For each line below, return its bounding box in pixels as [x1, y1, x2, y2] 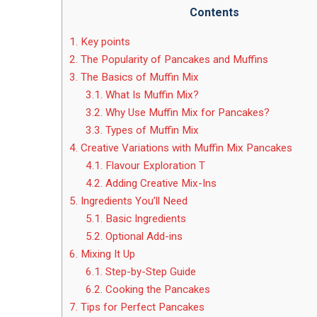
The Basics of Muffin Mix [78, 71, 199, 84]
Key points [78, 35, 133, 49]
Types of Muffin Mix [102, 124, 199, 137]
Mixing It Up [78, 248, 135, 261]
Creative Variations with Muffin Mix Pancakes [78, 142, 292, 155]
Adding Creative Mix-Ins [102, 177, 219, 190]
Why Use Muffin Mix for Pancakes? [102, 106, 270, 120]
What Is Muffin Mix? [102, 88, 199, 102]
